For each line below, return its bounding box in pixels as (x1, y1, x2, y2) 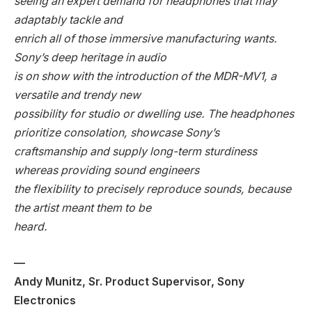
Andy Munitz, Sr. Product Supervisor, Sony (14, 274, 244, 288)
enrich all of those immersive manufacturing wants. (14, 32, 277, 46)
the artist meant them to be (14, 201, 151, 215)
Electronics (14, 293, 76, 307)
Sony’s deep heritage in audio (14, 51, 166, 65)
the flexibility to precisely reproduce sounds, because (14, 182, 291, 196)
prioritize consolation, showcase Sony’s (14, 126, 219, 140)
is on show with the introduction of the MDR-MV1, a (14, 70, 276, 84)
